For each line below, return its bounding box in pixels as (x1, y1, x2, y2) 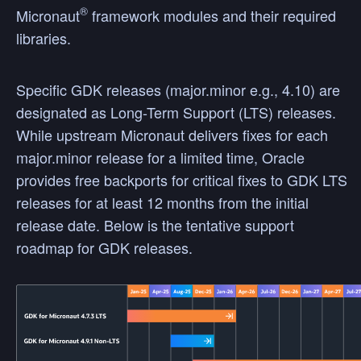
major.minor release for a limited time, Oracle (16, 147, 305, 168)
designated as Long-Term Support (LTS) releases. (16, 102, 336, 122)
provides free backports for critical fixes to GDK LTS (16, 169, 347, 190)
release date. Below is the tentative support (16, 214, 294, 235)
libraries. (16, 27, 71, 48)
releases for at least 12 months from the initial (16, 192, 309, 213)
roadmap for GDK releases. (16, 237, 193, 258)
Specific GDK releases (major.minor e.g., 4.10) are (16, 79, 340, 100)
